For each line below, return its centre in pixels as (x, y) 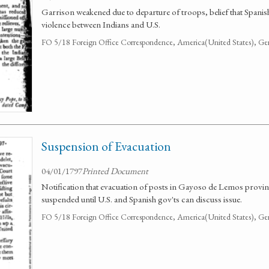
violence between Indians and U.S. (101, 24)
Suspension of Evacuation (106, 146)
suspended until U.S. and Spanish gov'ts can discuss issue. (142, 199)
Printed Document (115, 171)
